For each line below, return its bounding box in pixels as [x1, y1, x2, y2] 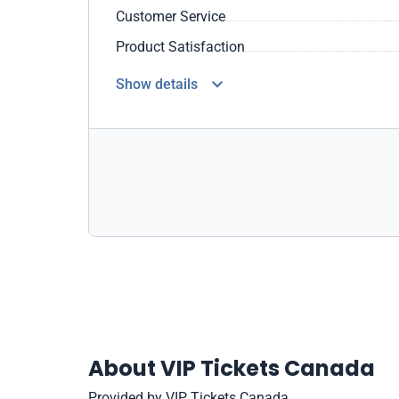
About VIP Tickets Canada [88, 354, 375, 383]
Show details [116, 76, 198, 93]
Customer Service [116, 8, 225, 25]
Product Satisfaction [116, 38, 245, 55]
